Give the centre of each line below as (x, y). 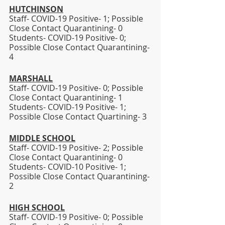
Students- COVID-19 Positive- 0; (69, 38)
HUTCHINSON (36, 9)
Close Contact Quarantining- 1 (66, 97)
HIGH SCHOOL (37, 207)
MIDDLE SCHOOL (42, 138)
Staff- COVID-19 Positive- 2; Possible (77, 148)
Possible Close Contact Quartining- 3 (79, 117)
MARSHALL (31, 78)
